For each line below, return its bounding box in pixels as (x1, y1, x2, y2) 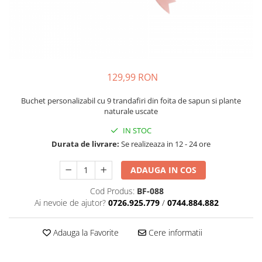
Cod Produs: (89, 185, 135, 197)
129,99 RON (106, 71, 158, 84)
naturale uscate (104, 106, 158, 117)
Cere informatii (146, 227, 202, 239)
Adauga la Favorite (50, 227, 119, 239)
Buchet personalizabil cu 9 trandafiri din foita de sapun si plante (21, 95, 241, 106)
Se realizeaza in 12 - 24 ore (119, 139, 211, 150)
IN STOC (121, 125, 151, 136)
